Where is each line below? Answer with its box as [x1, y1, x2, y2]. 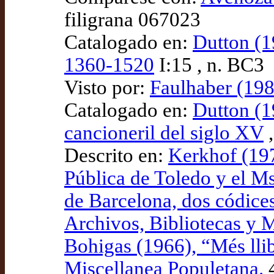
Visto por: [64, 76, 150, 98]
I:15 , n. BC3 [154, 54, 264, 76]
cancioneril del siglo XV [64, 122, 264, 144]
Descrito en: [64, 144, 168, 166]
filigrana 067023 [64, 9, 201, 31]
